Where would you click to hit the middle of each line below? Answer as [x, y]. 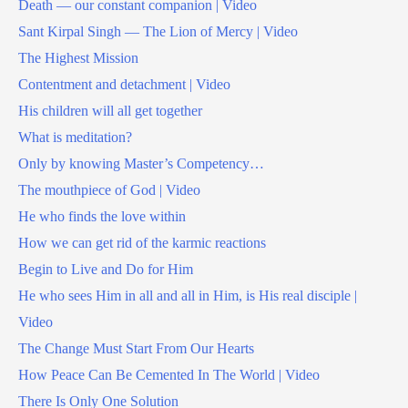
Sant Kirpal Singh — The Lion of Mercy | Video [158, 32]
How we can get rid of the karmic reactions [142, 243]
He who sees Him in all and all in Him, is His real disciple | [188, 296]
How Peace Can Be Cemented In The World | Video [169, 375]
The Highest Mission [78, 58]
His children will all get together [110, 111]
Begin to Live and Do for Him [106, 270]
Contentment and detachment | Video [124, 85]
